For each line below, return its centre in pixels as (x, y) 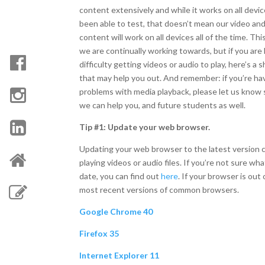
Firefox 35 (99, 233)
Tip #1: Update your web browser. (145, 127)
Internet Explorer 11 (119, 255)
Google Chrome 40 (116, 211)
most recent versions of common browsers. (159, 190)
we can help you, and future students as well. (163, 105)
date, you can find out (120, 176)
